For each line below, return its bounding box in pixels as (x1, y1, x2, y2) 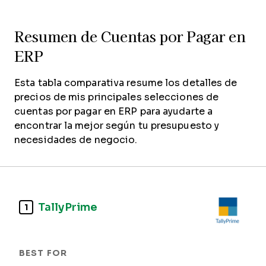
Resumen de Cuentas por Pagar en (14, 27, 246, 46)
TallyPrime (38, 201, 97, 213)
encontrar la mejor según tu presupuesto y (14, 121, 220, 131)
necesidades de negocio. (14, 135, 138, 145)
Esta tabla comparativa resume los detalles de (14, 78, 237, 88)
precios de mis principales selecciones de (14, 92, 219, 102)
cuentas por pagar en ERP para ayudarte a (14, 106, 213, 116)
